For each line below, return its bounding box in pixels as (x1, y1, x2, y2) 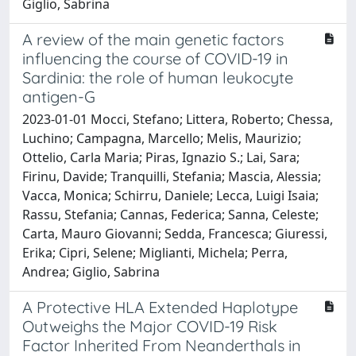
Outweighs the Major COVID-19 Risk (22, 315, 277, 336)
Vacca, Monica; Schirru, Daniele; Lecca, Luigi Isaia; (22, 186, 319, 204)
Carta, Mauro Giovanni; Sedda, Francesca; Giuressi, (22, 224, 327, 242)
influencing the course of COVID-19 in (22, 48, 288, 68)
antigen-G (22, 86, 95, 106)
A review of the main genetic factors (22, 29, 284, 49)
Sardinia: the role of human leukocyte (22, 67, 293, 87)
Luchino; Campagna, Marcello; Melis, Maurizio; (22, 129, 301, 147)
